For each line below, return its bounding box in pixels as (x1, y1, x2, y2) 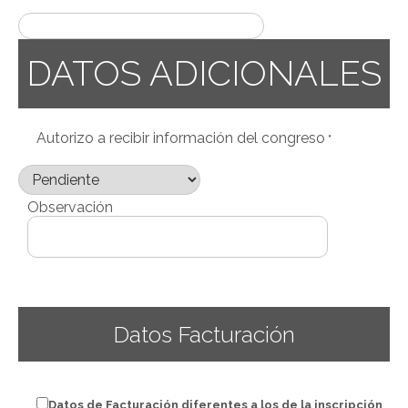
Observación (27, 199, 113, 216)
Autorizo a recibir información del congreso (36, 129, 325, 147)
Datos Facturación (113, 321, 295, 348)
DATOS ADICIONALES (26, 53, 382, 94)
